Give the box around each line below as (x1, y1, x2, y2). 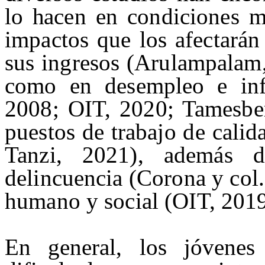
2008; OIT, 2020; (5, 96, 182, 122)
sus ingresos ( (5, 50, 135, 76)
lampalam (170, 50, 262, 76)
